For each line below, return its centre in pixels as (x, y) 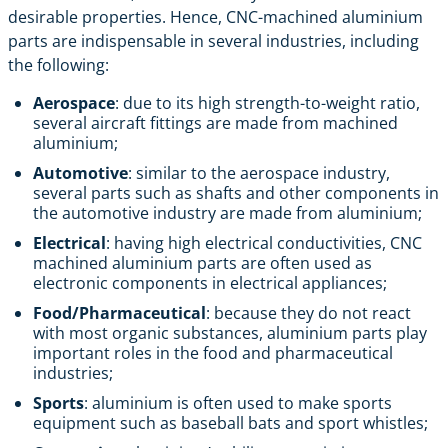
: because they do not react (308, 312)
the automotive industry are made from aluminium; (227, 212)
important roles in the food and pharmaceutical (213, 352)
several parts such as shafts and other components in (236, 192)
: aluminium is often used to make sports (238, 402)
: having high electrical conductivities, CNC (264, 242)
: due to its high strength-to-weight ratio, (267, 102)
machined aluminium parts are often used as (202, 262)
